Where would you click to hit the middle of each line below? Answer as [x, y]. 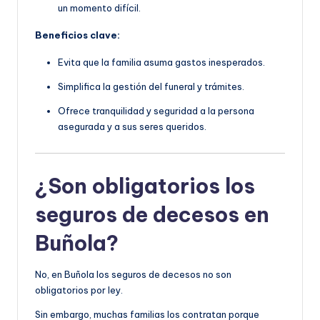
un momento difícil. [99, 8]
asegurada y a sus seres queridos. [132, 127]
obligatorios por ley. [79, 290]
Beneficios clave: [77, 35]
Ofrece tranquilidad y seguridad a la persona [156, 111]
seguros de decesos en [152, 214]
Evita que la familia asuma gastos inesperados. [161, 62]
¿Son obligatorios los [145, 186]
